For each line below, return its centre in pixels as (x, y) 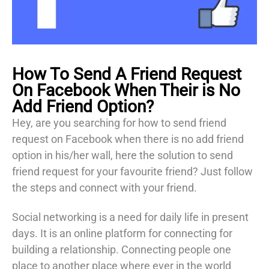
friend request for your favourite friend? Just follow (132, 171)
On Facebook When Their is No (126, 90)
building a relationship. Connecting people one (122, 250)
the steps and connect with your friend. (104, 187)
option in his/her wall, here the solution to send (122, 155)
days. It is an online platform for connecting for (122, 234)
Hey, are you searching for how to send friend (119, 122)
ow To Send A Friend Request (133, 74)
